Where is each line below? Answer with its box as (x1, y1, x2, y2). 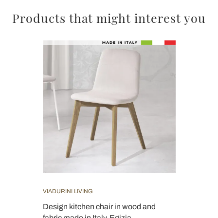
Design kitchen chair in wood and (42, 202, 156, 211)
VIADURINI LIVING (42, 187, 93, 195)
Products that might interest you (12, 9, 206, 26)
